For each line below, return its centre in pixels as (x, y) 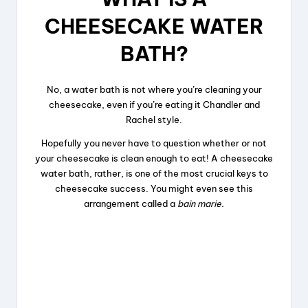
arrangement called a (131, 204)
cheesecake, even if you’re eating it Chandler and (154, 105)
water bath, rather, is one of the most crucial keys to (154, 174)
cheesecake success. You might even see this (154, 189)
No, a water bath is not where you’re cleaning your (154, 90)
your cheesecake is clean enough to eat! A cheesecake (154, 158)
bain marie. (201, 204)
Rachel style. (154, 120)
